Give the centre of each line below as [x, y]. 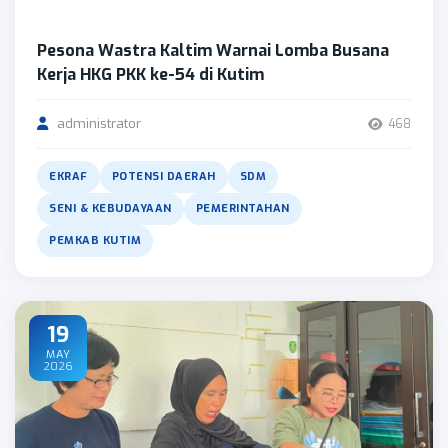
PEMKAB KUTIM [95, 240]
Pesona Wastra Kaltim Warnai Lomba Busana [213, 50]
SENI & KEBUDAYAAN [110, 208]
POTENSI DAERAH [163, 176]
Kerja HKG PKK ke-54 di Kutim [150, 74]
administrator [97, 123]
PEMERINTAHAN [242, 208]
